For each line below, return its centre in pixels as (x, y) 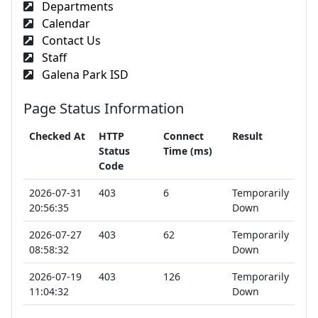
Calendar (65, 23)
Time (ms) (188, 151)
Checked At (57, 136)
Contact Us (70, 40)
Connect (183, 136)
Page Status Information (104, 108)
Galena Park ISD (84, 75)
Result (247, 136)
